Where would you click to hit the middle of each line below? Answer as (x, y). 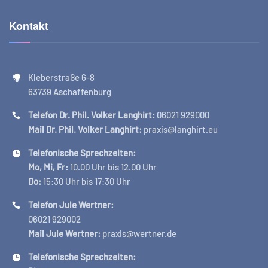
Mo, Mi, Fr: (48, 167)
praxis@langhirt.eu (180, 130)
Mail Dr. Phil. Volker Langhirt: (85, 130)
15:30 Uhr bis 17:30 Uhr (86, 182)
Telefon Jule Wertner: (71, 205)
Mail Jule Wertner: (64, 234)
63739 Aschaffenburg (70, 92)
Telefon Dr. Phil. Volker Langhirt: (92, 115)
